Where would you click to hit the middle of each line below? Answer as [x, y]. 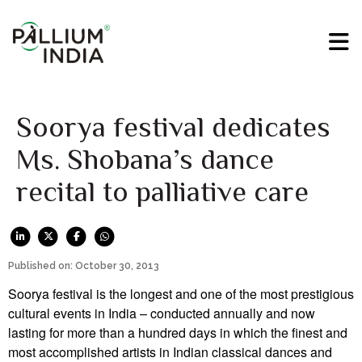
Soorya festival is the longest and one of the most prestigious [181, 293]
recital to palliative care [162, 192]
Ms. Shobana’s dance [145, 160]
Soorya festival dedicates [173, 127]
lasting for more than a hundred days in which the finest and [178, 332]
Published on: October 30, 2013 [84, 265]
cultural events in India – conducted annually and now [162, 313]
